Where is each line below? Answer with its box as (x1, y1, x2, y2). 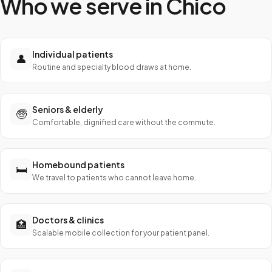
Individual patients (32, 49, 113, 59)
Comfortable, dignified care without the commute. (32, 118, 216, 127)
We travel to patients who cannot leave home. (32, 173, 196, 182)
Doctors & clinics (32, 214, 104, 225)
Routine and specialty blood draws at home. (32, 63, 191, 72)
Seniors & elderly (32, 104, 103, 115)
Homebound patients (32, 159, 124, 170)
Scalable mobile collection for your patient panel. (32, 228, 209, 237)
